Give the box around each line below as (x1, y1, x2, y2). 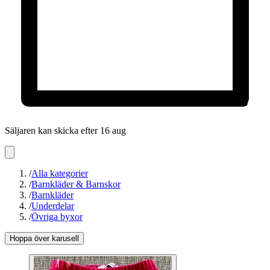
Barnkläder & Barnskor (31, 179, 121, 190)
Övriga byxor (31, 212, 83, 222)
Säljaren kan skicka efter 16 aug (5, 125, 126, 136)
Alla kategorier (31, 168, 88, 179)
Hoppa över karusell (10, 234, 79, 243)
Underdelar (31, 201, 74, 212)
